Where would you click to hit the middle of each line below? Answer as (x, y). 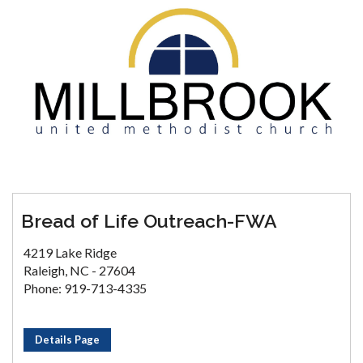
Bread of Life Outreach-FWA (149, 221)
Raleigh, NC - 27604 (79, 271)
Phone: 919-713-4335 (85, 288)
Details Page (67, 340)
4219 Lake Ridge (70, 253)
